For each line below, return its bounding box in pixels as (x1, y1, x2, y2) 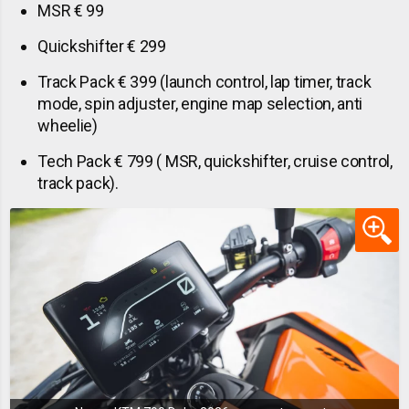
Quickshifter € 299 (37, 37, 166, 57)
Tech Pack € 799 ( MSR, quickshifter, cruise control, (37, 152, 393, 172)
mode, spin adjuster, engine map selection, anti (37, 94, 363, 114)
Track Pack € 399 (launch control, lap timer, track (37, 72, 372, 92)
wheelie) (37, 116, 98, 136)
